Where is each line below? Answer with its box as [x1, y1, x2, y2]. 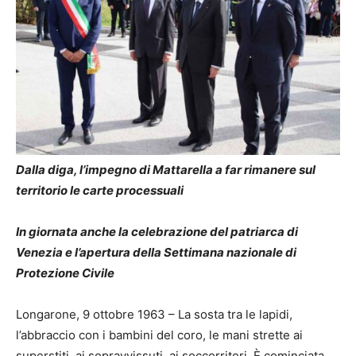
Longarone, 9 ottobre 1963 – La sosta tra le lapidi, [16, 307, 292, 323]
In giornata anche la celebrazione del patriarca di [16, 224, 298, 240]
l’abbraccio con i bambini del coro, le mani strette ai [16, 327, 303, 343]
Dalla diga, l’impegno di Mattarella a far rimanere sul [16, 162, 315, 178]
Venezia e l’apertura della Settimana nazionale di [16, 245, 296, 261]
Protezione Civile [16, 265, 114, 281]
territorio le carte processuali [16, 183, 184, 199]
